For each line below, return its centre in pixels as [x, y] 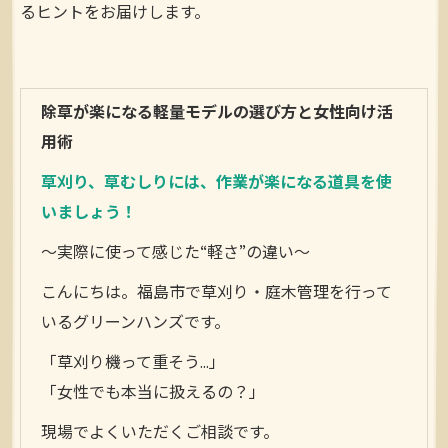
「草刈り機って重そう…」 [133, 363]
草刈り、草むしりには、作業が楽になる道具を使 [216, 183]
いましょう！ [89, 213]
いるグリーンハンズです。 [135, 323]
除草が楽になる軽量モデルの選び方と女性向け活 [217, 113]
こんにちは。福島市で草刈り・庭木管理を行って [216, 293]
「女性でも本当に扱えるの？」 [153, 393]
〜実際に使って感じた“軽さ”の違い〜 [175, 253]
